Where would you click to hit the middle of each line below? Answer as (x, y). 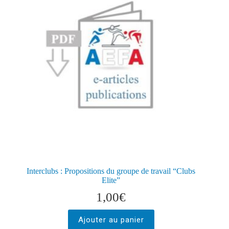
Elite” (111, 180)
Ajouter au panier (111, 220)
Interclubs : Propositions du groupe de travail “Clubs (111, 171)
